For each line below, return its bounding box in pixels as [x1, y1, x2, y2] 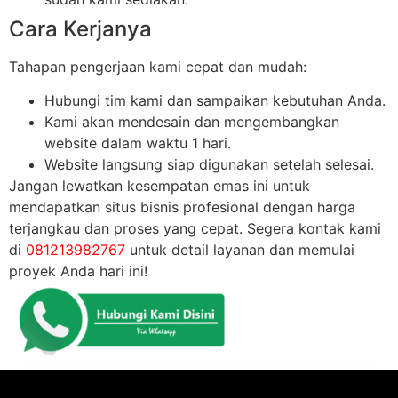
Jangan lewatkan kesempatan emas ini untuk [9, 177, 310, 195]
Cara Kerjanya [9, 15, 152, 42]
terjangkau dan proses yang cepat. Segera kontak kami [9, 219, 381, 238]
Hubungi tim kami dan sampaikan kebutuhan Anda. [44, 92, 386, 110]
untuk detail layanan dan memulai [125, 241, 354, 259]
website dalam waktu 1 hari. [44, 134, 231, 153]
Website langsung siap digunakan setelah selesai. [44, 155, 374, 174]
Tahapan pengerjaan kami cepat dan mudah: [9, 57, 306, 76]
